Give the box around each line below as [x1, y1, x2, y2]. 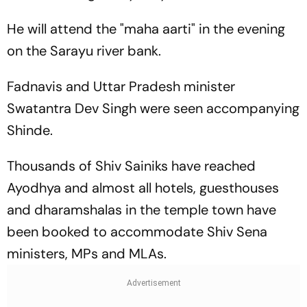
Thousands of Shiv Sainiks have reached [7, 156, 256, 175]
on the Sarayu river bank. [7, 41, 161, 60]
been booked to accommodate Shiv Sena [7, 222, 267, 241]
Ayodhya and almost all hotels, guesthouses [7, 178, 279, 197]
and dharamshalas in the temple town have [7, 200, 276, 219]
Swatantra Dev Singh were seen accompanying [7, 99, 299, 117]
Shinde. [7, 121, 53, 139]
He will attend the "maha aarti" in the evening [7, 19, 285, 38]
